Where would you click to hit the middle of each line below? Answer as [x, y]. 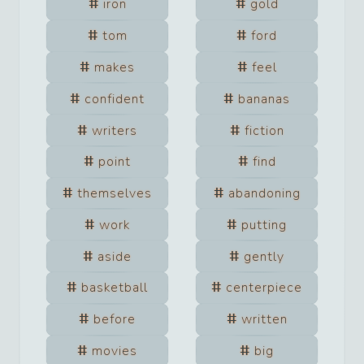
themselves [115, 194]
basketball [115, 288]
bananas [264, 99]
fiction [264, 130]
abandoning [264, 194]
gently [264, 256]
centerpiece [264, 288]
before [115, 320]
